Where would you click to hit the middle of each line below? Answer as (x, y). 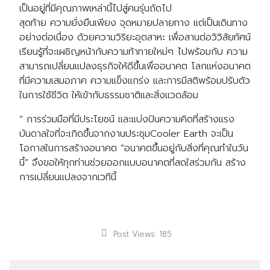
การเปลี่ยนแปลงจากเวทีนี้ (68, 177)
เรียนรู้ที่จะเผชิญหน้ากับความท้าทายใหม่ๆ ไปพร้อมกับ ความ (133, 52)
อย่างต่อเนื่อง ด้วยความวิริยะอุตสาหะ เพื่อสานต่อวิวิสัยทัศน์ (135, 37)
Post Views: (135, 234)
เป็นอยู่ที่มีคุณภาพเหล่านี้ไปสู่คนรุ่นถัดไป (96, 8)
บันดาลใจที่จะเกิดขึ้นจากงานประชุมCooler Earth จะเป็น (126, 134)
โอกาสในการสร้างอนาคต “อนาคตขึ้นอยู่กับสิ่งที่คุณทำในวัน (134, 148)
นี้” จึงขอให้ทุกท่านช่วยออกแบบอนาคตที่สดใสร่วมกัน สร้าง (133, 163)
